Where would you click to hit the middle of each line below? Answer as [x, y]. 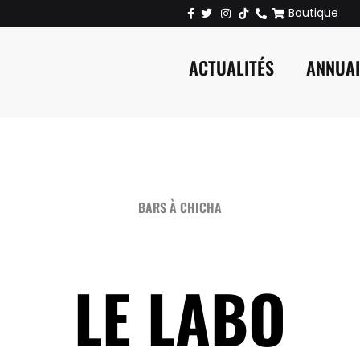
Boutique [313, 13]
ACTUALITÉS [231, 67]
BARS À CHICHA [180, 207]
